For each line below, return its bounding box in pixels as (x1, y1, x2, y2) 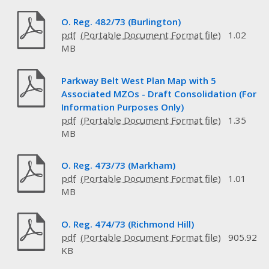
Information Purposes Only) (61, 100, 184, 113)
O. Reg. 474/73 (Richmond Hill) (61, 217, 194, 230)
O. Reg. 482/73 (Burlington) (61, 16, 181, 28)
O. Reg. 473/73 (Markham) (61, 159, 175, 172)
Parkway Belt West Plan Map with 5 (61, 74, 216, 86)
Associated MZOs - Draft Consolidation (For (61, 87, 256, 100)
